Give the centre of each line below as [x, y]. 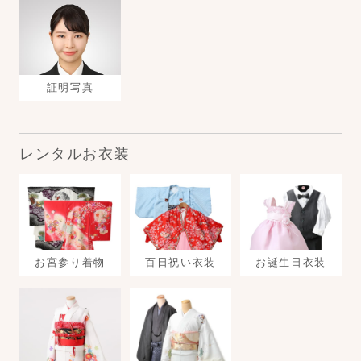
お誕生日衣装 [291, 262]
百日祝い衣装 [180, 262]
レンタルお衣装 [75, 154]
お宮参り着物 [70, 262]
